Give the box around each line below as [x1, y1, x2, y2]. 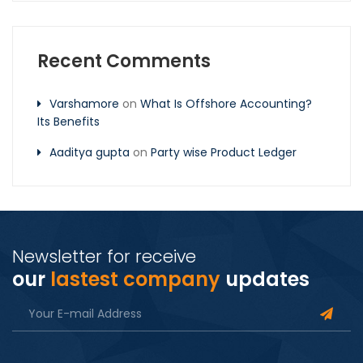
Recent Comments [37, 49, 211, 75]
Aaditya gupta [49, 144, 130, 161]
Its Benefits [37, 113, 100, 130]
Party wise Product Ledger [151, 144, 297, 161]
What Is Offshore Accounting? [140, 96, 312, 113]
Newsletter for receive [12, 245, 196, 269]
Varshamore [49, 96, 119, 113]
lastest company [50, 266, 225, 293]
